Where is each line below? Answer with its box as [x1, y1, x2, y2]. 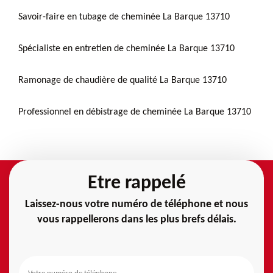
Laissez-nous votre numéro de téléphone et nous [25, 198, 248, 210]
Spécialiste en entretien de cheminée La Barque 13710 [18, 43, 235, 54]
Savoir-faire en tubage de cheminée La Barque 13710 [18, 12, 230, 22]
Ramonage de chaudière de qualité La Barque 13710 [18, 75, 227, 85]
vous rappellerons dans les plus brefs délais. [37, 213, 236, 225]
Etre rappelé [87, 173, 186, 193]
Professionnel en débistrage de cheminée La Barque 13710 [18, 107, 251, 117]
